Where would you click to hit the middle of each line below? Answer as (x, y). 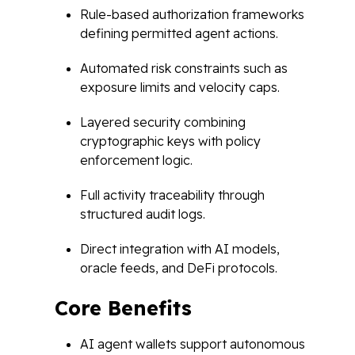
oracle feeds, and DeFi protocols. (179, 268)
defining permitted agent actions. (179, 33)
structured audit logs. (143, 214)
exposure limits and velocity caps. (180, 87)
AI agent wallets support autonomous (193, 344)
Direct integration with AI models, (180, 249)
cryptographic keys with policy (170, 141)
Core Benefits (126, 308)
